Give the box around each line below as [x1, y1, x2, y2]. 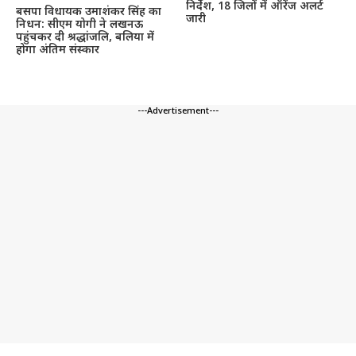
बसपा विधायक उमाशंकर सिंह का [16, 4, 161, 20]
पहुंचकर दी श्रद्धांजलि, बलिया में [16, 29, 154, 45]
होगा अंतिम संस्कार [16, 42, 99, 58]
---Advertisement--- [137, 105, 219, 117]
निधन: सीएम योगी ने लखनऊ [16, 17, 143, 33]
